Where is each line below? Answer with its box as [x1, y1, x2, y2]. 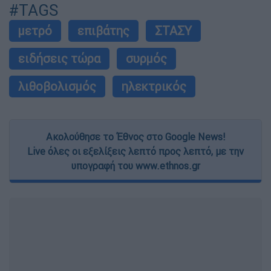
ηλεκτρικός [122, 79, 186, 94]
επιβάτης [77, 23, 129, 39]
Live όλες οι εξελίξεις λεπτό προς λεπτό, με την [27, 145, 244, 158]
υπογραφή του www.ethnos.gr [71, 160, 200, 172]
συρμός [126, 51, 167, 67]
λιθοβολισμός [18, 79, 96, 94]
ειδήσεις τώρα [18, 51, 100, 67]
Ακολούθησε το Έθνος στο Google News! [46, 131, 225, 143]
